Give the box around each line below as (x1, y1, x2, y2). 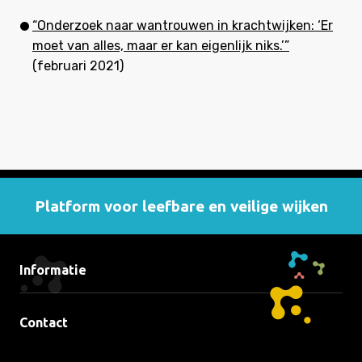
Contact (19, 315, 68, 330)
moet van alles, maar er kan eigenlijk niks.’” (32, 38, 289, 53)
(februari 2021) (32, 58, 124, 74)
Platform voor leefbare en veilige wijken (34, 197, 328, 215)
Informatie (19, 263, 86, 277)
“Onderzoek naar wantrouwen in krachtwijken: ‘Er (32, 18, 333, 33)
